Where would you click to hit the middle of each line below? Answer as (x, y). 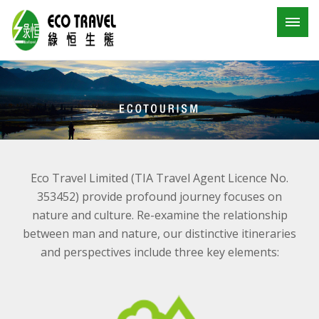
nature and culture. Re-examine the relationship (159, 215)
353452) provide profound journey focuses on (159, 197)
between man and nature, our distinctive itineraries (159, 234)
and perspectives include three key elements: (159, 252)
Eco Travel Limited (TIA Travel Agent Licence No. (159, 178)
